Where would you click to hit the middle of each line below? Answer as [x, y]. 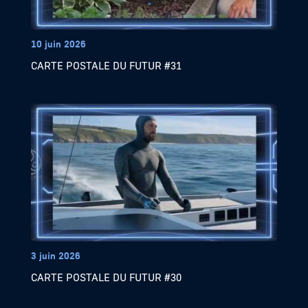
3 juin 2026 [55, 256]
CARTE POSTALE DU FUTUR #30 [106, 277]
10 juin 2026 [58, 44]
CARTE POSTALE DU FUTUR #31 [106, 66]
